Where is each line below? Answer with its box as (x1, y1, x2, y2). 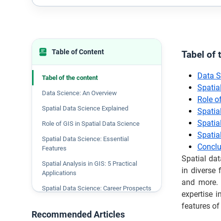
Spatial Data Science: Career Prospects (42, 184, 151, 192)
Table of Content (52, 48, 104, 56)
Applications (42, 169, 76, 177)
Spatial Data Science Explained (42, 105, 128, 112)
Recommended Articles (32, 209, 125, 220)
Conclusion (42, 200, 73, 207)
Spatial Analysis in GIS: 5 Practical (42, 160, 137, 167)
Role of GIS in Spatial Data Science (42, 120, 140, 127)
